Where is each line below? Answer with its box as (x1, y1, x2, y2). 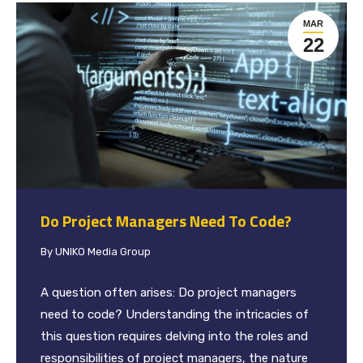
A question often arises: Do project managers (41, 284, 297, 300)
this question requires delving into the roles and (41, 328, 308, 344)
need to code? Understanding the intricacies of (41, 306, 309, 322)
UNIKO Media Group (55, 245, 151, 258)
